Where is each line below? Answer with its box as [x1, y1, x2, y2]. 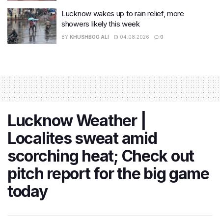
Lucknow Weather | [7, 110, 146, 130]
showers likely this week [61, 19, 140, 29]
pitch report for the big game [7, 164, 209, 183]
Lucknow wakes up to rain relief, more [61, 9, 184, 19]
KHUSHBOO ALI [70, 34, 109, 40]
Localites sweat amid [7, 128, 157, 148]
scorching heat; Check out [7, 146, 194, 165]
